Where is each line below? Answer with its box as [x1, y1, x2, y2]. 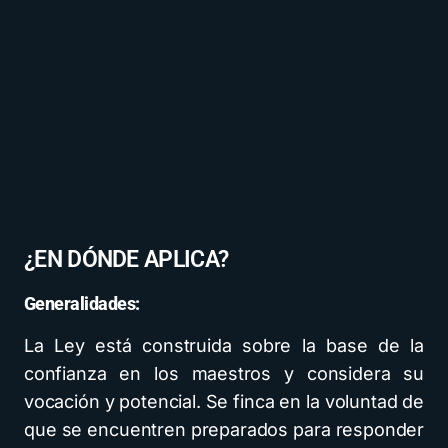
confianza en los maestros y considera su [24, 363, 424, 385]
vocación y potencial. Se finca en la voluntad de [24, 391, 424, 413]
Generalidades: [24, 293, 140, 315]
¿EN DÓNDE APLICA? [24, 245, 229, 274]
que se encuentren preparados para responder [24, 419, 424, 441]
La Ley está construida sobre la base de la [24, 335, 424, 357]
